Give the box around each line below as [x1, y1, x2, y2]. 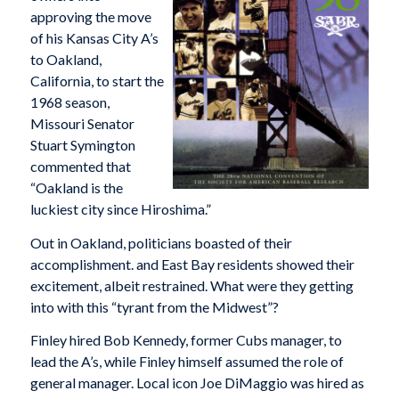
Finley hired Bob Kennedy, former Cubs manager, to [29, 331, 342, 349]
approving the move [29, 8, 151, 26]
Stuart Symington [29, 136, 135, 154]
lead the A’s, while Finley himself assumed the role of [29, 353, 344, 370]
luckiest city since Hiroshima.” [29, 200, 211, 218]
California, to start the [29, 72, 164, 90]
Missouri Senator [29, 115, 134, 133]
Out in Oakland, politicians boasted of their [29, 233, 292, 251]
